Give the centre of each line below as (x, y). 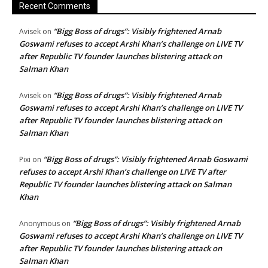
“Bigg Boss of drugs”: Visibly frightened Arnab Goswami (145, 159)
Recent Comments (55, 6)
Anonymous (39, 224)
